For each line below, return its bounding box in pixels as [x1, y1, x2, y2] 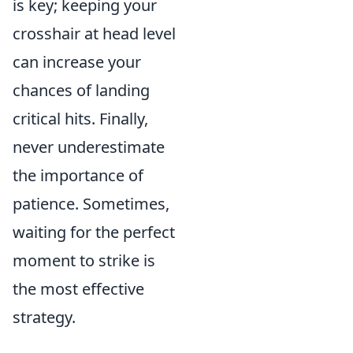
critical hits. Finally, [13, 108, 148, 129]
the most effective [13, 278, 144, 299]
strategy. [13, 307, 76, 328]
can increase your [13, 51, 141, 72]
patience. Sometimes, [13, 193, 169, 214]
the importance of [13, 165, 143, 186]
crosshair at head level [13, 23, 176, 44]
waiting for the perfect [13, 221, 175, 243]
